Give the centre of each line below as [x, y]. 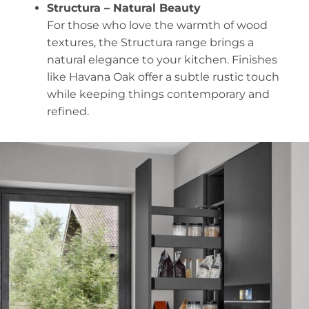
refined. [69, 112]
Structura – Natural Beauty [123, 8]
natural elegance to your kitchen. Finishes [162, 60]
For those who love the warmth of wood [157, 26]
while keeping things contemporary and [158, 94]
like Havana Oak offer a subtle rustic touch [163, 77]
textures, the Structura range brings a [150, 43]
